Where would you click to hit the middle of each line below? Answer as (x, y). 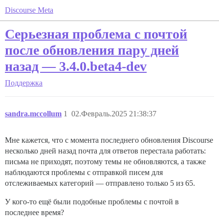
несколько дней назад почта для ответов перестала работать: (105, 151)
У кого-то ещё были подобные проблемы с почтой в (92, 202)
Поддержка (24, 83)
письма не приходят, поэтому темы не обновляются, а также (105, 162)
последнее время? (34, 212)
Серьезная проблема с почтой (96, 34)
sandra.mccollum (33, 114)
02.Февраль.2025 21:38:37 (114, 114)
